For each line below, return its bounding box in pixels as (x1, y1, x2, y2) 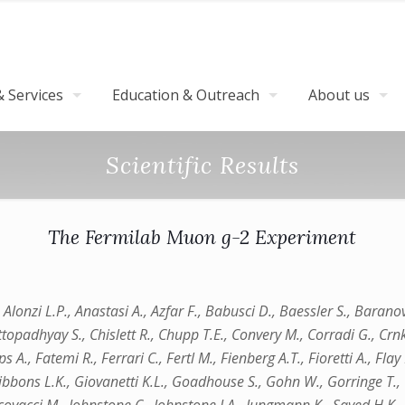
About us (308, 85, 370, 105)
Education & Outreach (112, 85, 259, 105)
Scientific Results (106, 150, 299, 180)
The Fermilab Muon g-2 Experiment (48, 225, 357, 250)
